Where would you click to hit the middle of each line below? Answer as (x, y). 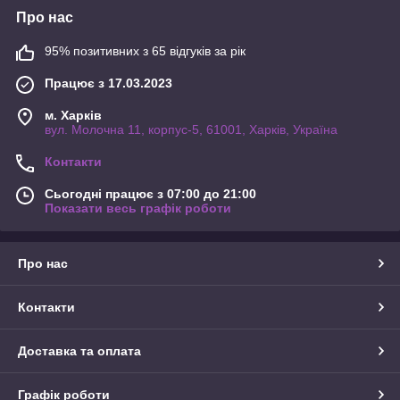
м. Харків (73, 115)
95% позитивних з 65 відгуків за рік (145, 50)
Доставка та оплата (79, 350)
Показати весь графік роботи (138, 208)
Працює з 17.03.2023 (108, 83)
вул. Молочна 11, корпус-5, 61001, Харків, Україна (191, 129)
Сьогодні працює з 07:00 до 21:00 (150, 193)
